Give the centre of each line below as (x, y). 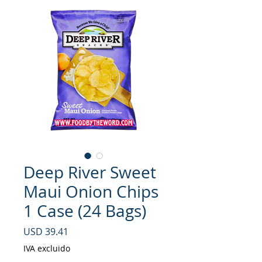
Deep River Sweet (90, 173)
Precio (82, 231)
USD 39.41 (46, 232)
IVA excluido (47, 249)
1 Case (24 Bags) (85, 211)
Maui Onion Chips (91, 192)
